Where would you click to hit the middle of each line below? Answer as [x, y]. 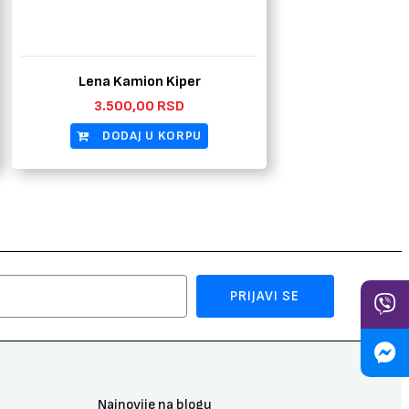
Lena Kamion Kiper [139, 82]
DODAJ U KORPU [152, 136]
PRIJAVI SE [265, 296]
